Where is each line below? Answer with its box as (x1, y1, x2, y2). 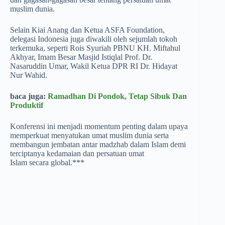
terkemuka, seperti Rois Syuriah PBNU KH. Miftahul (10, 44, 180, 52)
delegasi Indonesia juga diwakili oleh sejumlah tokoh (10, 35, 177, 43)
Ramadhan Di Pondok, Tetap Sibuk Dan (48, 92, 187, 100)
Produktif (10, 101, 43, 109)
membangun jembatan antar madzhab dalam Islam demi (10, 140, 186, 149)
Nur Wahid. (10, 71, 47, 79)
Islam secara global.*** (10, 158, 84, 167)
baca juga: (10, 92, 48, 100)
